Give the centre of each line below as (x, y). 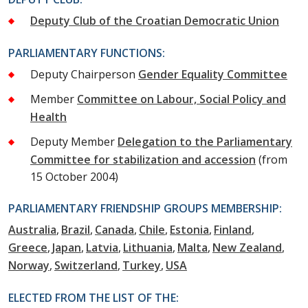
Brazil (76, 229)
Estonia (189, 229)
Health (48, 117)
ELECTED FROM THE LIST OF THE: (93, 297)
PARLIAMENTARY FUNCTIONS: (87, 53)
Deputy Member (73, 141)
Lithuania (148, 247)
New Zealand (247, 247)
